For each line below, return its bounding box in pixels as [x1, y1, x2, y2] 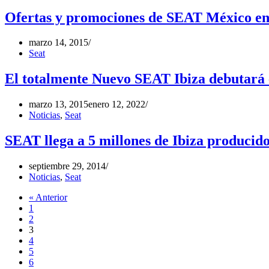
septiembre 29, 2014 [29, 161, 106, 172]
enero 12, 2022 [88, 99, 145, 110]
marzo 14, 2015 [29, 37, 88, 48]
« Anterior [29, 192, 67, 203]
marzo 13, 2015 [29, 99, 88, 110]
